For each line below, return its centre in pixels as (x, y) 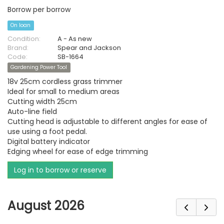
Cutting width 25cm (42, 101)
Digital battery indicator (49, 141)
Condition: (24, 39)
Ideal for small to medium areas (63, 91)
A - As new (75, 39)
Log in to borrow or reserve (60, 170)
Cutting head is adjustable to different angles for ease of (107, 121)
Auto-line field (32, 111)
